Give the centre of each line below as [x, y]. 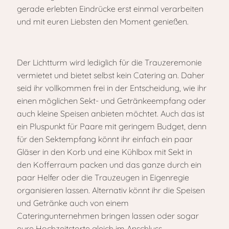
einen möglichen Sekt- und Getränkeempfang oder [111, 101]
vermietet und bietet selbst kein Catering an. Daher [111, 75]
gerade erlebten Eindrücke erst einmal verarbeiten [110, 9]
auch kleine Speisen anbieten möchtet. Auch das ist [111, 113]
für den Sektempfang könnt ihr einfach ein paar [105, 139]
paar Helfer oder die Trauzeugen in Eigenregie [103, 177]
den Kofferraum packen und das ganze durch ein [109, 165]
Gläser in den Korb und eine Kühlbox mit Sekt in [105, 152]
